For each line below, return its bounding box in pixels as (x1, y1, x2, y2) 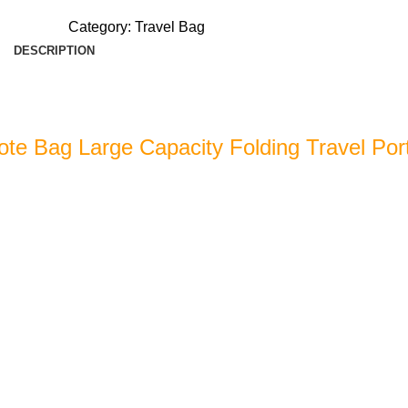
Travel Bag (134, 19, 205, 36)
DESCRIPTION (14, 44, 96, 58)
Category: (67, 19, 131, 36)
